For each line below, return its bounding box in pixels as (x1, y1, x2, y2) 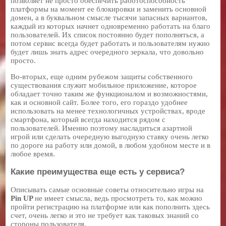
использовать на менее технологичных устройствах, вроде (11, 106, 206, 115)
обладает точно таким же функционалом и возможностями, (11, 89, 208, 98)
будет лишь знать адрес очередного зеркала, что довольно (11, 47, 204, 56)
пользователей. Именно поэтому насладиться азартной (11, 124, 193, 132)
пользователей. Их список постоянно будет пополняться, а (11, 30, 205, 39)
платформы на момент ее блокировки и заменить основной (11, 5, 207, 13)
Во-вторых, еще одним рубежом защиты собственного (11, 72, 193, 81)
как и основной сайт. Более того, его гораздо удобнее (11, 98, 188, 106)
